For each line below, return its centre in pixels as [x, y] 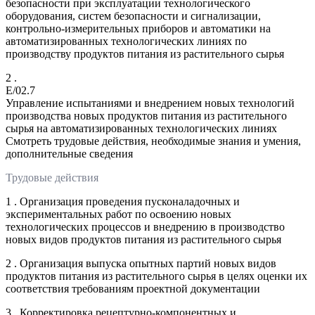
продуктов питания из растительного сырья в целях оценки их [156, 276]
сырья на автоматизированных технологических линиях [141, 128]
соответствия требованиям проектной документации [133, 288]
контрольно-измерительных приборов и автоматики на [138, 28]
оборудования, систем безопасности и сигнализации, [133, 15]
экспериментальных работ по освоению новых [118, 214]
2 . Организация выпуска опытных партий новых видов [141, 263]
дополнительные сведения [69, 153]
